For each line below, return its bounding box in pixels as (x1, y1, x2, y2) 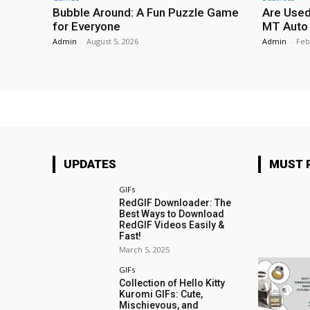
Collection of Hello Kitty (119, 277, 226, 289)
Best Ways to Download (119, 208, 225, 220)
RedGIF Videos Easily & (119, 219, 225, 231)
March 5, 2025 (119, 244, 170, 255)
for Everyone (53, 19, 120, 34)
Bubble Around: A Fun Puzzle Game (53, 6, 239, 20)
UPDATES (64, 157, 116, 172)
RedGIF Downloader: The (119, 197, 232, 209)
